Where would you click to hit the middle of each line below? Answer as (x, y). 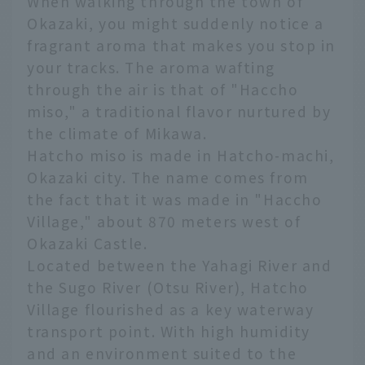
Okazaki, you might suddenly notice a (176, 23)
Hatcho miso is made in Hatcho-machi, (181, 155)
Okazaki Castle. (88, 243)
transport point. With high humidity (169, 331)
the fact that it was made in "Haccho (175, 199)
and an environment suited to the (162, 353)
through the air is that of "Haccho (163, 89)
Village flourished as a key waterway (171, 309)
